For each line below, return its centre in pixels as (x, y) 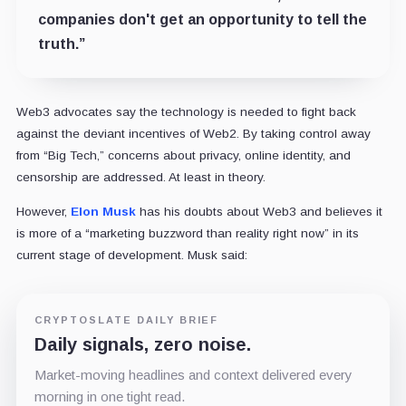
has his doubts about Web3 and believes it (259, 211)
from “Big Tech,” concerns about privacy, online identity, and (183, 155)
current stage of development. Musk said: (131, 255)
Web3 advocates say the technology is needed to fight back (186, 111)
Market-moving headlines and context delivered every (193, 374)
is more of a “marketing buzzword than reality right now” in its (187, 233)
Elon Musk (103, 211)
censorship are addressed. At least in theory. (140, 177)
